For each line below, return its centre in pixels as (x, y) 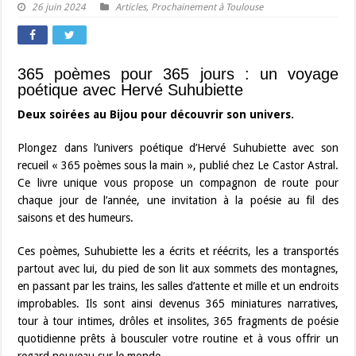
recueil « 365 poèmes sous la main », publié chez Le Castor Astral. (178, 165)
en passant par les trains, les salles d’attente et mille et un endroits (178, 286)
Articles (131, 7)
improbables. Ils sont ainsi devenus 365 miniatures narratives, (178, 304)
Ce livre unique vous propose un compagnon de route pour (178, 183)
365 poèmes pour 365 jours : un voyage (178, 74)
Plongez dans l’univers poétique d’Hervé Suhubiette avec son (178, 148)
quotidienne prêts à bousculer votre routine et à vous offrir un (178, 339)
